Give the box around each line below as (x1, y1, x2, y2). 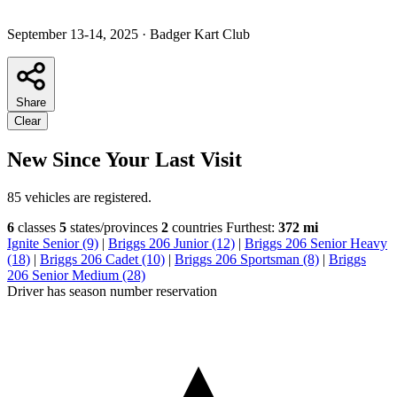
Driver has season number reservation (7, 283, 217, 299)
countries (168, 219, 222, 235)
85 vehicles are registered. (7, 189, 152, 205)
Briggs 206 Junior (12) (108, 235, 235, 251)
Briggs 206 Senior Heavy (245, 235, 387, 251)
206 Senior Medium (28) (7, 267, 145, 283)
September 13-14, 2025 (7, 26, 138, 42)
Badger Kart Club (150, 26, 250, 42)
